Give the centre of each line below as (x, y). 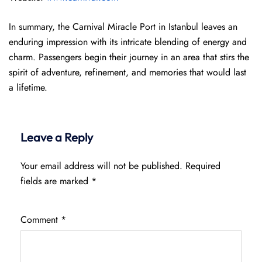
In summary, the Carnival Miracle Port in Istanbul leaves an (123, 27)
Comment (41, 220)
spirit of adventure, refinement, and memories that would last (127, 72)
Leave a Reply (57, 137)
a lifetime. (28, 87)
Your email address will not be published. (101, 166)
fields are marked (56, 181)
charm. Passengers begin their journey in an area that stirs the (129, 57)
